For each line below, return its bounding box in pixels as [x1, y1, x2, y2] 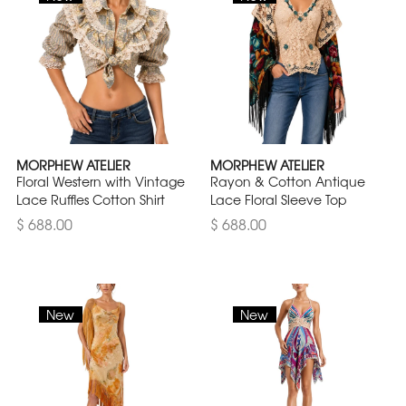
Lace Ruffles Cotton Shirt [16, 189, 165, 208]
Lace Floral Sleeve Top [210, 189, 347, 208]
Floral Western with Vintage [16, 171, 185, 190]
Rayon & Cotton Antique [210, 171, 365, 190]
